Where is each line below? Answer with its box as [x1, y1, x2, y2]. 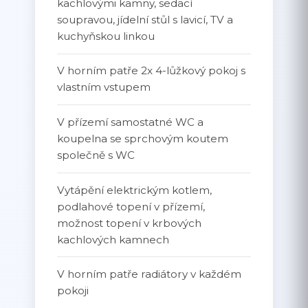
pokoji [57, 284, 89, 298]
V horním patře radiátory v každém [57, 267, 242, 281]
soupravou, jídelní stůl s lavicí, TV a [57, 12, 234, 26]
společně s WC [57, 148, 135, 162]
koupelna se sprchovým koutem [57, 131, 229, 145]
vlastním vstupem [57, 80, 151, 94]
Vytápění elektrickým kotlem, [57, 183, 212, 197]
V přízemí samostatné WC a [57, 115, 204, 129]
